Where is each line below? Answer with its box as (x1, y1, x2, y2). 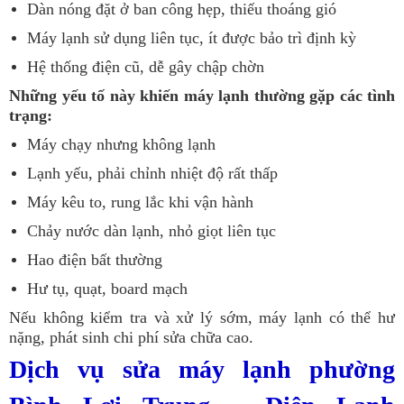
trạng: (9, 106, 52, 124)
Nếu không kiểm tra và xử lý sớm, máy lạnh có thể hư (9, 308, 395, 326)
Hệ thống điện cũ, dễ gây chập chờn (27, 57, 264, 76)
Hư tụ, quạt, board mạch (27, 279, 188, 298)
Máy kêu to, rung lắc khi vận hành (27, 192, 253, 211)
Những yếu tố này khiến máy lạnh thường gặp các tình (9, 86, 395, 105)
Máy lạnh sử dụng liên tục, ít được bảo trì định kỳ (27, 28, 356, 47)
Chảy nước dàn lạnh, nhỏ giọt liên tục (27, 221, 276, 240)
